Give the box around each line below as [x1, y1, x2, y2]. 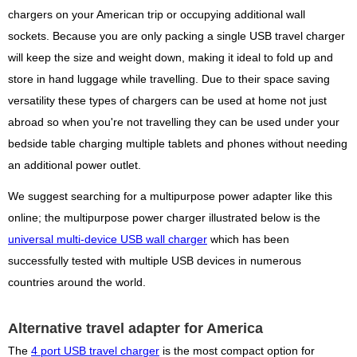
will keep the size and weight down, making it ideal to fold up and [8, 51, 333, 64]
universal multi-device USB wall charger [8, 233, 207, 245]
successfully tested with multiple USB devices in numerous [8, 254, 301, 267]
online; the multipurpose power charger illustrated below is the [8, 211, 320, 224]
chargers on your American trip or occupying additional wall [8, 8, 305, 21]
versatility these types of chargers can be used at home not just [8, 94, 327, 107]
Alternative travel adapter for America [8, 320, 263, 336]
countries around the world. [8, 276, 146, 288]
